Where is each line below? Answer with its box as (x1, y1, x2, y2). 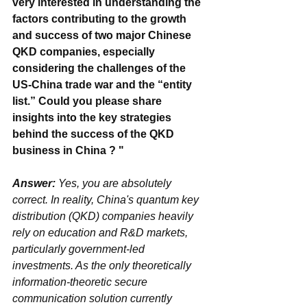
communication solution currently (12, 292, 175, 304)
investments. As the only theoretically (12, 259, 194, 271)
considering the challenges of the (12, 62, 188, 74)
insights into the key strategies (12, 111, 174, 123)
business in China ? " (12, 144, 124, 156)
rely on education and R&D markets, (12, 226, 191, 238)
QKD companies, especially (12, 45, 158, 58)
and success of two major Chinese (12, 29, 194, 41)
